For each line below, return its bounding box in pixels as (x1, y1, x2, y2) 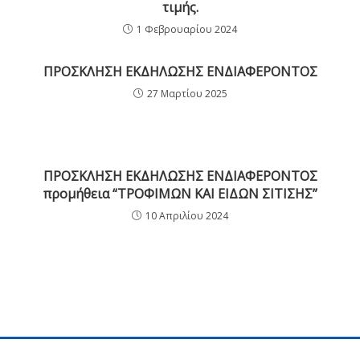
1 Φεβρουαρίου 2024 (137, 22, 237, 37)
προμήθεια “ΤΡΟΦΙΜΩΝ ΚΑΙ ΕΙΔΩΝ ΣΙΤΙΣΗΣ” (43, 185, 317, 203)
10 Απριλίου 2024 (145, 209, 228, 223)
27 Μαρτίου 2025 (146, 87, 227, 101)
